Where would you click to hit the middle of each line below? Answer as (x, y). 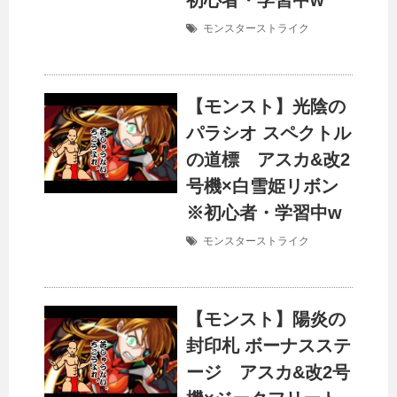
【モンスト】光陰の (266, 107)
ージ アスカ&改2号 (268, 373)
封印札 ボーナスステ (269, 346)
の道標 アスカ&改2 (268, 160)
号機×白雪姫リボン (262, 187)
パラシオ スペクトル (269, 133)
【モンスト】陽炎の (266, 319)
